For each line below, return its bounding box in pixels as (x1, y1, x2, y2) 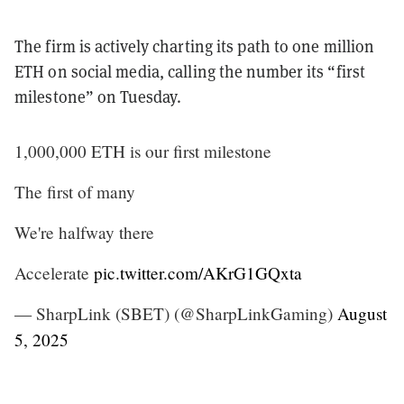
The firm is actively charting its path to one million (14, 34, 375, 57)
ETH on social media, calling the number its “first (14, 60, 366, 82)
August (337, 301, 387, 325)
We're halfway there (14, 220, 154, 243)
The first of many (14, 179, 135, 203)
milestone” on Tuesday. (14, 85, 186, 107)
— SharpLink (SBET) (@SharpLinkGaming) (14, 301, 337, 325)
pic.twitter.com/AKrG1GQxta (94, 261, 302, 284)
